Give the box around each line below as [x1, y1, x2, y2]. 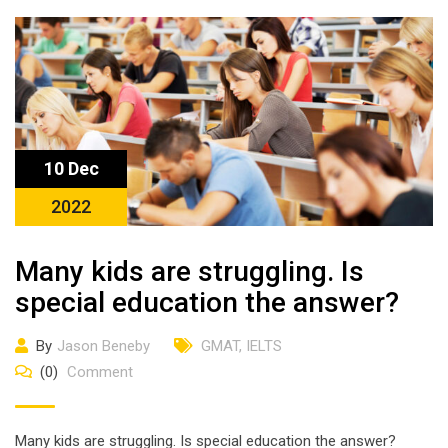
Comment [63, 363, 133, 381]
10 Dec [43, 158, 99, 179]
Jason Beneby [57, 337, 150, 355]
